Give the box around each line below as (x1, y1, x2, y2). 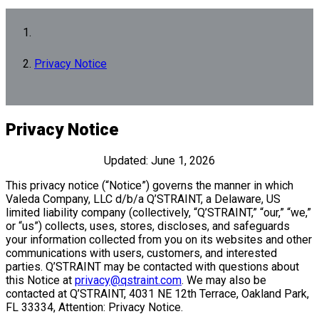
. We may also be (182, 273, 266, 287)
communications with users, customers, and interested (6, 246, 277, 260)
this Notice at (6, 273, 75, 287)
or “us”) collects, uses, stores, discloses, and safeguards (6, 219, 290, 233)
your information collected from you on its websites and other (6, 232, 312, 246)
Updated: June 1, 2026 (104, 153, 215, 167)
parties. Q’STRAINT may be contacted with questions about (6, 259, 299, 273)
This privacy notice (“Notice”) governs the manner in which (6, 178, 293, 192)
